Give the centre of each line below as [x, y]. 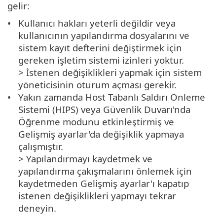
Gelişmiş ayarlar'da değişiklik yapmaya [101, 134]
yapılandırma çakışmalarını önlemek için [105, 171]
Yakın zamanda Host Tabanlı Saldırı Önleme [112, 97]
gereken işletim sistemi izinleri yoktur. [101, 60]
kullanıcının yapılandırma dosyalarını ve [104, 36]
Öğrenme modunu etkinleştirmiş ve [96, 122]
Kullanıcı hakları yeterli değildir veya [97, 23]
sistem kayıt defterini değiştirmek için [100, 48]
